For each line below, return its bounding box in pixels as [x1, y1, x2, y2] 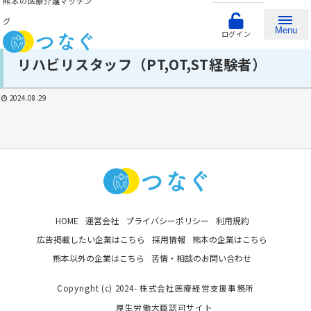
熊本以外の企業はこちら [53, 252, 144, 264]
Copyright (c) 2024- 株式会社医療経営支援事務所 [56, 282, 255, 294]
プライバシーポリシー [125, 215, 209, 227]
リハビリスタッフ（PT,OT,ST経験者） [17, 54, 267, 74]
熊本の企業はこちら [192, 233, 267, 246]
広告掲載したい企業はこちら [37, 233, 145, 246]
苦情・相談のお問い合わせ [151, 252, 251, 264]
